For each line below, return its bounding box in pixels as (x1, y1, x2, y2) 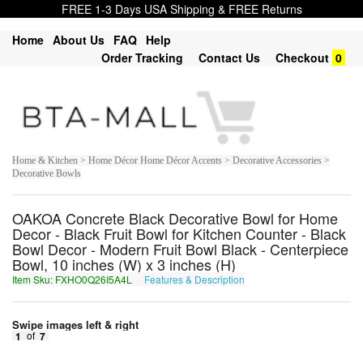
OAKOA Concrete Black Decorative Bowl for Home (12, 207, 338, 229)
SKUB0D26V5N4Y (248, 272, 331, 287)
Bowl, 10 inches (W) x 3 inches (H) (12, 254, 236, 275)
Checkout (275, 49, 329, 66)
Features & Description (144, 272, 245, 287)
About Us (53, 32, 105, 48)
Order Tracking (101, 49, 183, 66)
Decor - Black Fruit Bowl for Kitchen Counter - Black (12, 223, 346, 245)
